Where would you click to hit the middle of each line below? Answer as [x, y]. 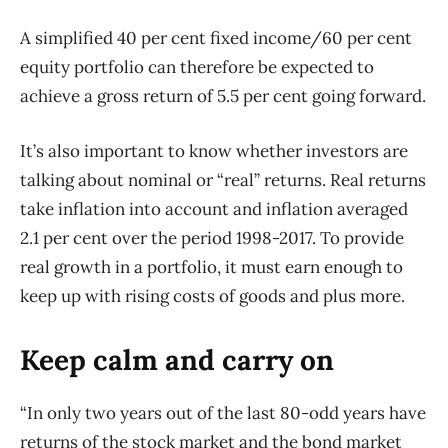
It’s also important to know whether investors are [214, 151]
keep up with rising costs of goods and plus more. [212, 296]
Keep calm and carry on [177, 360]
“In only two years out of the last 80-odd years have [223, 413]
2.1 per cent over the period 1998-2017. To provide [212, 238]
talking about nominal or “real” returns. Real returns [223, 180]
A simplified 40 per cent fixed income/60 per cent [216, 38]
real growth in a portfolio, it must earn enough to [211, 267]
